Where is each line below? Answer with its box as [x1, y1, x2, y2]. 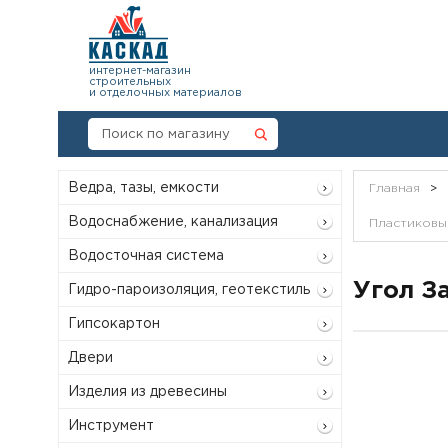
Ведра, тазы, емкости [68, 181, 219, 194]
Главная [368, 183, 420, 194]
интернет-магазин [89, 66, 191, 76]
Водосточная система [68, 249, 224, 262]
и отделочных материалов [89, 88, 242, 98]
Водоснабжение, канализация [68, 215, 278, 228]
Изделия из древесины [68, 385, 227, 398]
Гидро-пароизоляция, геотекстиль [68, 283, 310, 296]
